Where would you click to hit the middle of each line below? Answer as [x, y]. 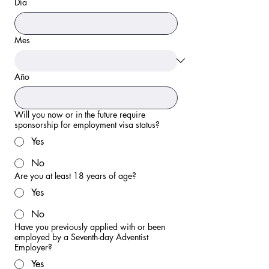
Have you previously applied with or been [90, 227]
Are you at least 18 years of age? [75, 176]
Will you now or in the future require [80, 114]
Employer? [33, 247]
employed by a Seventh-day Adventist [81, 237]
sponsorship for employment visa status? [87, 125]
